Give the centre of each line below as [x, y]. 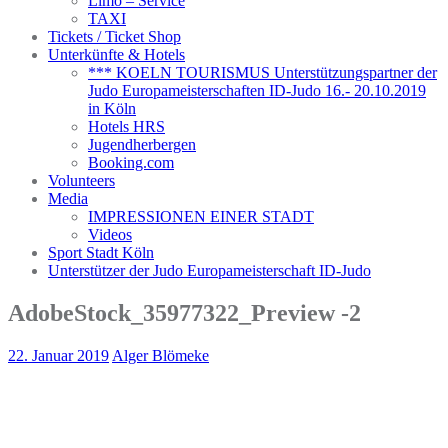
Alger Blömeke [160, 355]
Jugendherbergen [142, 144]
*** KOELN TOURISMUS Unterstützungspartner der [262, 72]
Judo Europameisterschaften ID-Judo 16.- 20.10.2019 [257, 90]
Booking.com [131, 162]
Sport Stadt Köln [101, 252]
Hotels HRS [126, 126]
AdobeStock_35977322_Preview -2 [184, 312]
